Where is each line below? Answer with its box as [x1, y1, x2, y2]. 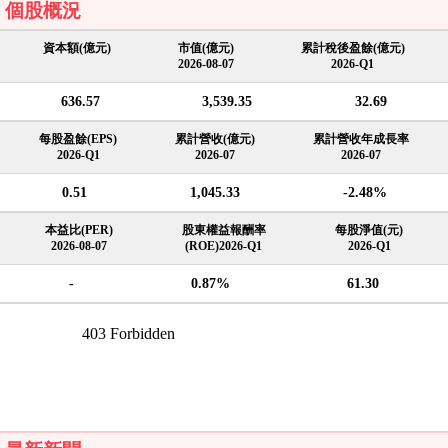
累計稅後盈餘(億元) [300, 41, 405, 55]
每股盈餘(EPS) [39, 132, 117, 146]
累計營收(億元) [175, 132, 255, 146]
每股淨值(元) [335, 223, 404, 237]
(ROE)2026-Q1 [185, 239, 263, 253]
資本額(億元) [43, 41, 112, 55]
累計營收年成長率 [313, 132, 409, 146]
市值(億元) [178, 41, 234, 55]
